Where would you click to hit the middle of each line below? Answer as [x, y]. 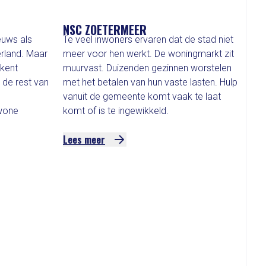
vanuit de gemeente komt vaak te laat [142, 96]
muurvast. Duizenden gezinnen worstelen [147, 68]
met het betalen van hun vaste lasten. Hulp [150, 82]
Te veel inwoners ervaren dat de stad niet [148, 39]
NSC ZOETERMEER [105, 30]
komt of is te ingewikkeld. [116, 111]
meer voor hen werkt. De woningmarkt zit [148, 54]
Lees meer [84, 140]
